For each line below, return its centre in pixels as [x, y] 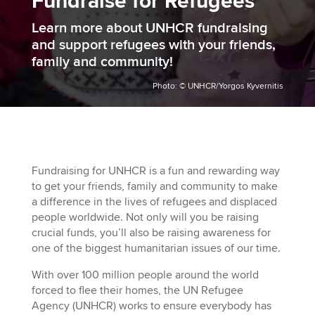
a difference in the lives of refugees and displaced [154, 202]
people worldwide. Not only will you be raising [145, 217]
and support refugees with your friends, [153, 45]
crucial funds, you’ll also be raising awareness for [151, 233]
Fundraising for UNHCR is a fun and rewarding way [155, 171]
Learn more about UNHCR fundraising [149, 28]
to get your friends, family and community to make [154, 186]
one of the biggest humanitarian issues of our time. [156, 248]
